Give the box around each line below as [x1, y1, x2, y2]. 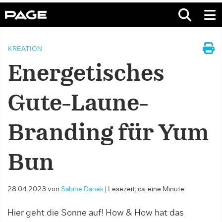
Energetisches [7, 63, 164, 85]
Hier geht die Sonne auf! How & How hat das [7, 209, 184, 218]
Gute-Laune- [7, 93, 149, 115]
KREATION [7, 46, 42, 53]
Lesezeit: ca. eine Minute [108, 186, 184, 193]
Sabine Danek [61, 186, 104, 193]
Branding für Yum [7, 123, 209, 145]
